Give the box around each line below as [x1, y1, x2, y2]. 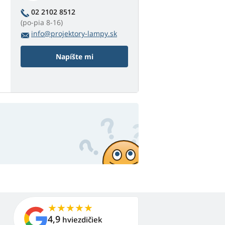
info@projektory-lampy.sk [31, 29, 117, 39]
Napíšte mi [55, 52, 93, 62]
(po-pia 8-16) [21, 18, 63, 28]
